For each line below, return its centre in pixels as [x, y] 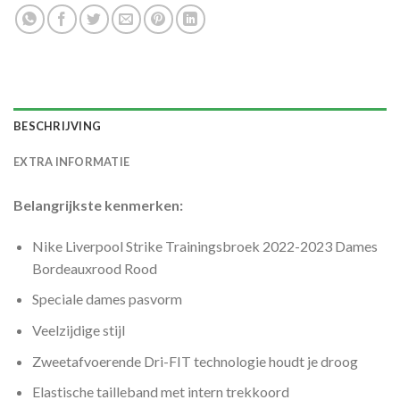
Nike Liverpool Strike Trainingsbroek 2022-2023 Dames [204, 246]
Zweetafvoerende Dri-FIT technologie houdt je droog [195, 361]
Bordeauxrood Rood [94, 268]
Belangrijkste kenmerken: [98, 204]
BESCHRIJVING [58, 125]
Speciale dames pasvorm [107, 299]
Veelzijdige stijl [78, 329]
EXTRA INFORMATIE [72, 161]
